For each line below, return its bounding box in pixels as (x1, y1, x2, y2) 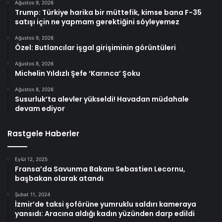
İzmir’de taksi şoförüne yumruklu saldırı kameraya (15, 199, 196, 209)
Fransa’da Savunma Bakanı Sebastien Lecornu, (15, 164, 185, 174)
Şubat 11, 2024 (15, 191, 50, 197)
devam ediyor (15, 103, 65, 113)
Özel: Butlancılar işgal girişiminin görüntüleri (15, 42, 176, 53)
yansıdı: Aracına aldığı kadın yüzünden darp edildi (15, 208, 195, 219)
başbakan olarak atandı (15, 173, 104, 183)
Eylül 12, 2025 (15, 156, 48, 162)
